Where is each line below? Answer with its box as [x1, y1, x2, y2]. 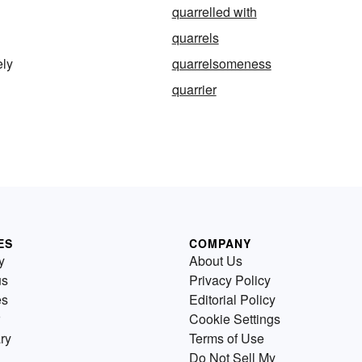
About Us [189, 251, 242, 271]
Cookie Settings [189, 309, 280, 329]
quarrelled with [171, 2, 257, 22]
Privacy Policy [189, 271, 271, 290]
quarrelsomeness [171, 54, 271, 74]
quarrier [171, 80, 217, 99]
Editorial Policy [189, 290, 276, 309]
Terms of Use [189, 329, 264, 348]
